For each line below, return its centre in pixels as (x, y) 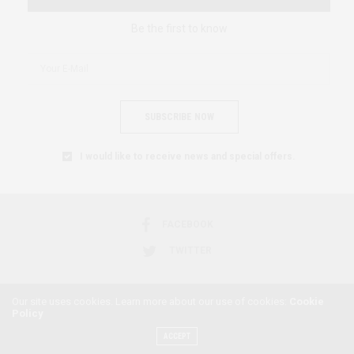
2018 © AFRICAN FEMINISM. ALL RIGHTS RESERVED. (177, 318)
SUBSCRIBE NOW (179, 117)
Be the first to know (179, 28)
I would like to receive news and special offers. (188, 156)
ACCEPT (177, 336)
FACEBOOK (187, 225)
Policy (28, 313)
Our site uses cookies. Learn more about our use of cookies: (151, 301)
